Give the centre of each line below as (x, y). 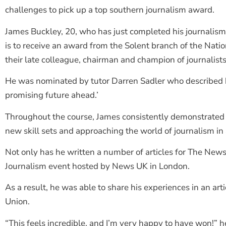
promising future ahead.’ (52, 95)
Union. (17, 202)
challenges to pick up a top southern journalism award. (110, 10)
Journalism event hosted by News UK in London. (97, 166)
